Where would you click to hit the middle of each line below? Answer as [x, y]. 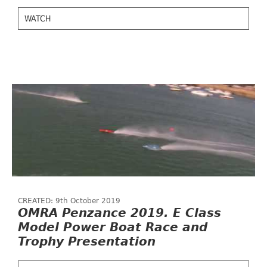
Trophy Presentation [87, 241]
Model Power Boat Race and [113, 227]
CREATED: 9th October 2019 [69, 201]
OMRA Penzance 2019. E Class [119, 213]
